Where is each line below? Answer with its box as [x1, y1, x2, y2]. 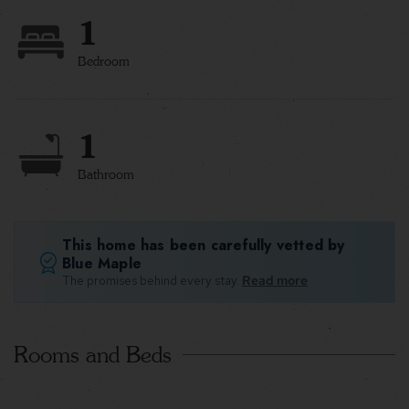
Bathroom [78, 167, 134, 183]
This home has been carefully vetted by [62, 235, 345, 257]
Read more [242, 272, 308, 289]
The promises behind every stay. [62, 272, 242, 289]
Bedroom [78, 54, 130, 69]
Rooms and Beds [14, 342, 172, 368]
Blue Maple [62, 253, 142, 275]
